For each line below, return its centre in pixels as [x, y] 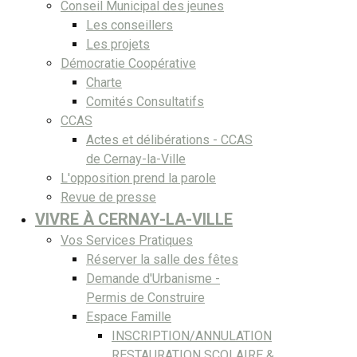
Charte [104, 82]
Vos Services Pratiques [127, 240]
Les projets [118, 44]
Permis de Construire [145, 297]
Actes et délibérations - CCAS [169, 139]
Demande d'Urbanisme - [153, 278]
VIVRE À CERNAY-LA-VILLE [134, 219]
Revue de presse [108, 197]
